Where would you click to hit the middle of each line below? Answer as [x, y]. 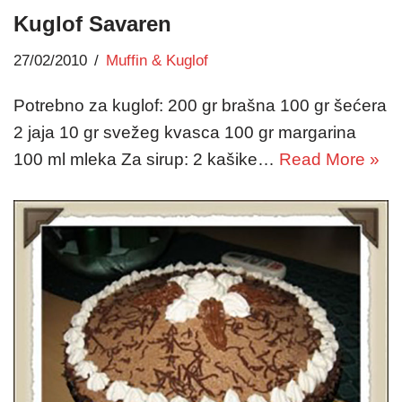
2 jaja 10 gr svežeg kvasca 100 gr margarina [185, 133]
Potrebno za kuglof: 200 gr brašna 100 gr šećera [200, 106]
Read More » [329, 160]
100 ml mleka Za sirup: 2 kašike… [146, 160]
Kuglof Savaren [92, 24]
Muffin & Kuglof [157, 61]
